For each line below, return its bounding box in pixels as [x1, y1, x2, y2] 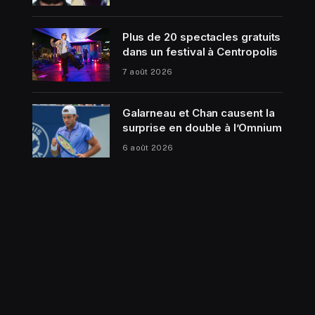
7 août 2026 [122, 67, 173, 77]
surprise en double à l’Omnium [122, 121, 282, 135]
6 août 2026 [122, 143, 174, 153]
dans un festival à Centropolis [122, 45, 278, 59]
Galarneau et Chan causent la [122, 106, 275, 120]
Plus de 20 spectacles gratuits [122, 30, 281, 44]
